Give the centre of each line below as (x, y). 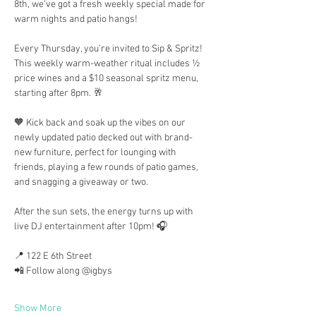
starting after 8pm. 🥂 (59, 93)
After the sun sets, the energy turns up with (105, 212)
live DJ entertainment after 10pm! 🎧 (91, 227)
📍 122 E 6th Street (53, 256)
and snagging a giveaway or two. (81, 182)
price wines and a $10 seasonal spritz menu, (107, 79)
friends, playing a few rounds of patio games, (107, 168)
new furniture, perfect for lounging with (96, 153)
